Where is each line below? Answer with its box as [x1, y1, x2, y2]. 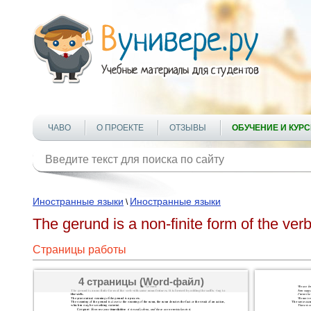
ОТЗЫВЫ [169, 123, 206, 133]
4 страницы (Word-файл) [78, 276, 204, 287]
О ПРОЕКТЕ [96, 123, 144, 133]
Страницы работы [33, 244, 126, 255]
